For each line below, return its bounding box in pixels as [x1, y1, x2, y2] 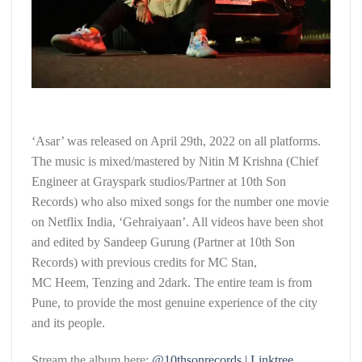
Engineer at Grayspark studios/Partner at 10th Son [32, 175, 286, 189]
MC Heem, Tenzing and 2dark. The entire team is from [32, 276, 312, 290]
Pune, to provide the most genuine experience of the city [32, 296, 318, 310]
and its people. [32, 316, 105, 330]
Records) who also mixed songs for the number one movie [32, 195, 329, 209]
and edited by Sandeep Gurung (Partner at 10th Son [32, 235, 295, 250]
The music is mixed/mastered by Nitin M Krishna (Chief [32, 154, 318, 169]
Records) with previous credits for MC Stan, [32, 255, 257, 270]
